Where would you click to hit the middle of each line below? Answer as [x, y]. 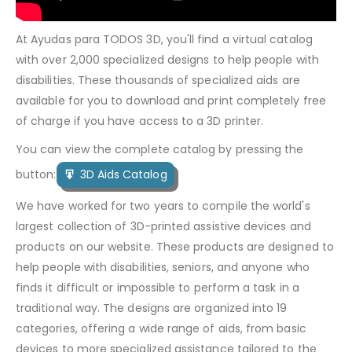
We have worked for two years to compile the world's [163, 205]
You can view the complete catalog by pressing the [160, 149]
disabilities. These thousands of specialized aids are [158, 80]
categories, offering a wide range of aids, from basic [161, 328]
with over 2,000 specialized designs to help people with [167, 59]
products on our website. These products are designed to [175, 246]
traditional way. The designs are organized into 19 [152, 308]
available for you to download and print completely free [171, 100]
